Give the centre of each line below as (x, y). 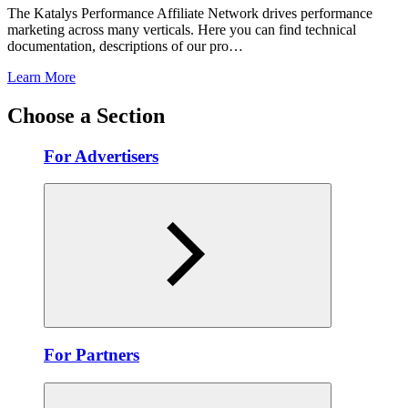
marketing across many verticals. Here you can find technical (182, 29)
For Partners (92, 355)
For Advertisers (101, 156)
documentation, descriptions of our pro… (125, 46)
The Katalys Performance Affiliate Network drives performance (190, 13)
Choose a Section (86, 115)
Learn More (41, 76)
